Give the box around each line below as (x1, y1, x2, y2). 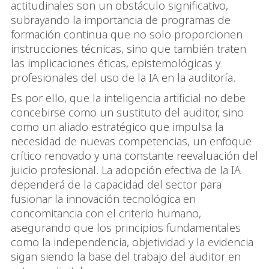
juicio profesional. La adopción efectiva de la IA (11, 163, 241, 178)
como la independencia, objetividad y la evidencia (11, 235, 253, 250)
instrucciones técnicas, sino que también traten (11, 41, 246, 56)
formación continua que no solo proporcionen (11, 27, 243, 42)
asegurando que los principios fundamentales (11, 220, 241, 235)
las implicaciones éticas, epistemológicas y (11, 56, 220, 71)
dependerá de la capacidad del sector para (11, 177, 222, 192)
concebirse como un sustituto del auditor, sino (11, 105, 244, 120)
